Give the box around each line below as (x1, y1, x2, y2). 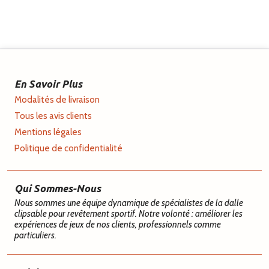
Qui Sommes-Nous (14, 182, 101, 194)
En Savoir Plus (14, 77, 82, 89)
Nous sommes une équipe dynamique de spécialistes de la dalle (14, 197, 243, 208)
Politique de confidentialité (14, 142, 122, 154)
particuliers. (14, 229, 56, 241)
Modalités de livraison (14, 94, 100, 105)
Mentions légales (14, 126, 82, 138)
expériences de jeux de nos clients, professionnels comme (14, 219, 221, 230)
